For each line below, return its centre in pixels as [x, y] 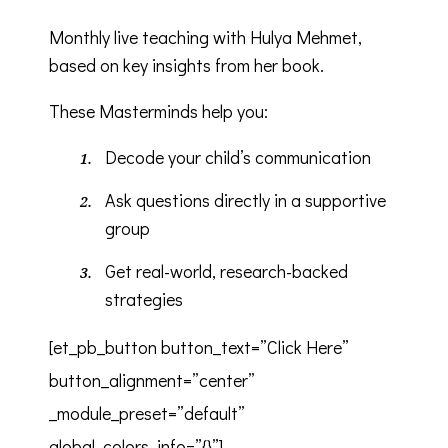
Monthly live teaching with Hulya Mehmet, [205, 36]
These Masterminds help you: [158, 110]
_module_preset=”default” [147, 412]
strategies [143, 298]
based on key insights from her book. [186, 64]
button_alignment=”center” [152, 379]
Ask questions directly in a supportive [245, 199]
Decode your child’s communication [237, 156]
